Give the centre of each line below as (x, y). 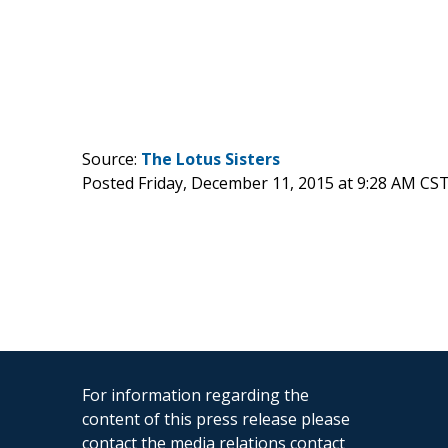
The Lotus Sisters (210, 158)
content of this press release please (216, 418)
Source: (111, 158)
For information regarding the (195, 394)
